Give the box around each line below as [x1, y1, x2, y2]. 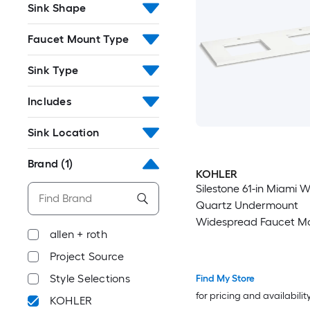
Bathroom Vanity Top [195, 232, 300, 246]
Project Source [50, 250, 125, 263]
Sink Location [28, 126, 100, 139]
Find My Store [195, 272, 255, 284]
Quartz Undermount [195, 199, 298, 212]
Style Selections [50, 272, 130, 285]
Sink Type [28, 64, 79, 77]
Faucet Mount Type [28, 33, 129, 46]
